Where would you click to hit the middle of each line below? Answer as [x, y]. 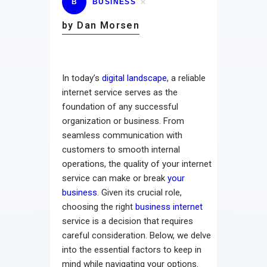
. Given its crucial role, [139, 192]
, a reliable [186, 78]
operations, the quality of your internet [137, 164]
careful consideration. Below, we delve [136, 235]
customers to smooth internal [121, 149]
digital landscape [134, 78]
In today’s [82, 78]
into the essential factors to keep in [132, 249]
